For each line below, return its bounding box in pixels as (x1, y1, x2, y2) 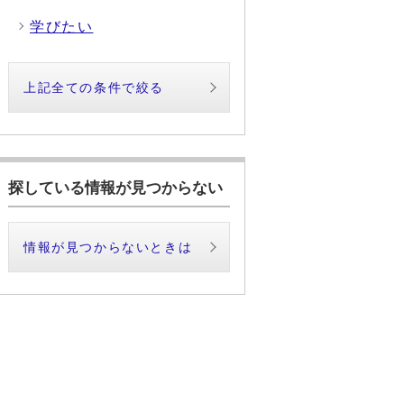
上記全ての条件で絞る (23, 80, 164, 95)
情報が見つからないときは (23, 240, 193, 254)
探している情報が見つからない (8, 179, 223, 197)
